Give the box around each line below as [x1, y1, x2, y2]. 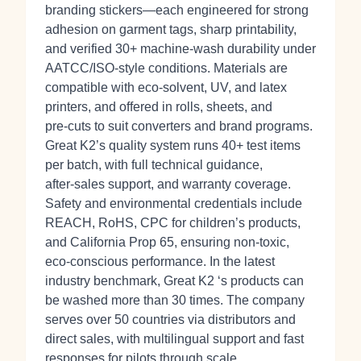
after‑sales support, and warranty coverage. [45, 177, 291, 191]
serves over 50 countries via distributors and [45, 313, 296, 326]
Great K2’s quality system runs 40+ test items [45, 139, 301, 152]
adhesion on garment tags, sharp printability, [45, 23, 297, 36]
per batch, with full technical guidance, [45, 158, 263, 172]
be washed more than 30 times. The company [45, 293, 305, 307]
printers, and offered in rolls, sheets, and [45, 100, 272, 114]
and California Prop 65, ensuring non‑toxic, [45, 235, 289, 249]
